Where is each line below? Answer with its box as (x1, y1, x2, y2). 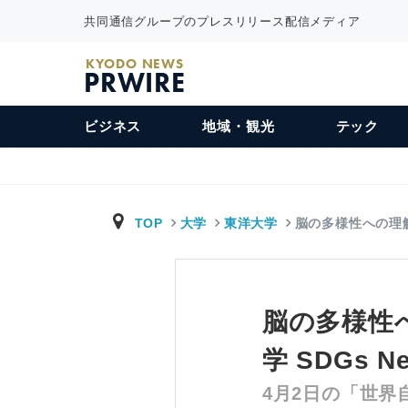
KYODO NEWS (85, 55, 184, 73)
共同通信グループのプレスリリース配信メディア (84, 14, 361, 28)
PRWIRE (84, 66, 186, 100)
